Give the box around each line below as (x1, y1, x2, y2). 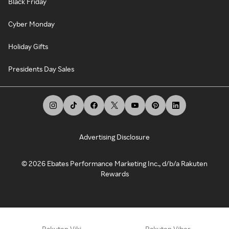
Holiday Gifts (8, 41, 48, 51)
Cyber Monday (8, 19, 55, 28)
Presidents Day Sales (8, 64, 74, 73)
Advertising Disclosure (79, 132, 150, 141)
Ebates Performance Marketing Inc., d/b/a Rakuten (47, 158, 208, 168)
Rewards (100, 169, 129, 178)
